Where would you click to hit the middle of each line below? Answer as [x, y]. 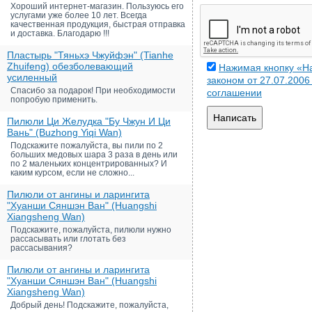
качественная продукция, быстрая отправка [98, 24]
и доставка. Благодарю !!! [60, 33]
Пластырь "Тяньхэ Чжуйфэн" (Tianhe [90, 55]
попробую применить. [54, 100]
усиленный [32, 77]
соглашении [234, 93]
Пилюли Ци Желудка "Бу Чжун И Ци [89, 121]
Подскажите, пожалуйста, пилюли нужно [91, 230]
